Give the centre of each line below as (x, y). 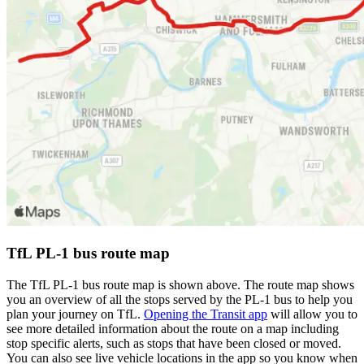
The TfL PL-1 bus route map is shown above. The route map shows (180, 284)
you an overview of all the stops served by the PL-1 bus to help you (180, 299)
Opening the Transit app (206, 314)
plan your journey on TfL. (75, 314)
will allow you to (312, 314)
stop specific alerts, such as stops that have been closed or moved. (174, 343)
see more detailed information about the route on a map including (173, 328)
